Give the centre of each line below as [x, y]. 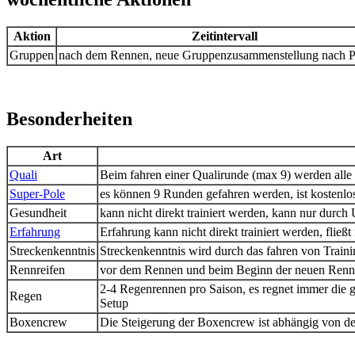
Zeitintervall [224, 36]
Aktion [32, 36]
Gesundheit [38, 212]
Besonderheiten [69, 118]
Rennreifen [37, 269]
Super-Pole [37, 193]
